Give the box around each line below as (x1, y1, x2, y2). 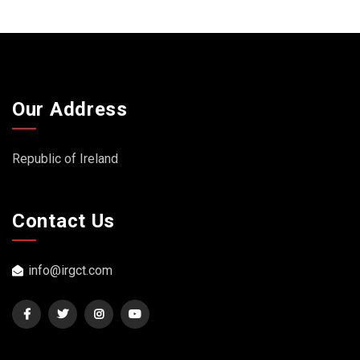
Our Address (12, 98, 128, 121)
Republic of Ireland (12, 151, 118, 166)
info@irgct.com (28, 263, 112, 278)
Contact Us (12, 210, 116, 232)
